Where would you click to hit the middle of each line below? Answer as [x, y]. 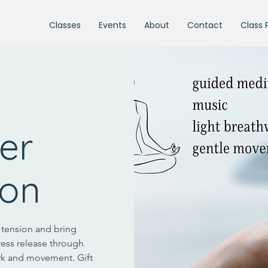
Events [112, 25]
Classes [65, 25]
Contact [205, 25]
